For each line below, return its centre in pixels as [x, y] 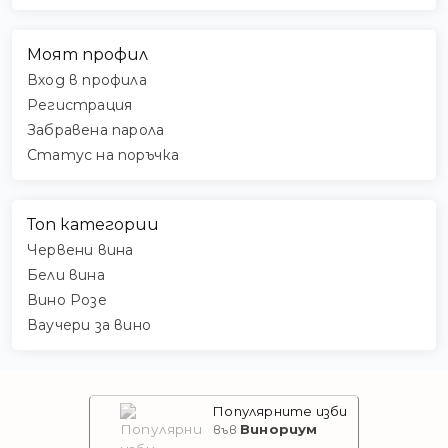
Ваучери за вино [89, 325]
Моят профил [87, 55]
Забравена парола [96, 130]
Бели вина [66, 275]
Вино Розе [67, 300]
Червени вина [80, 250]
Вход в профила [87, 80]
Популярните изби [280, 411]
